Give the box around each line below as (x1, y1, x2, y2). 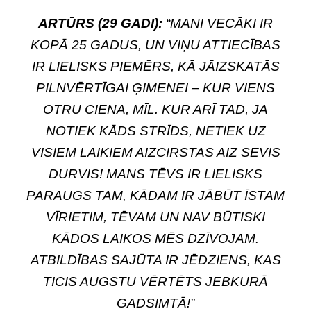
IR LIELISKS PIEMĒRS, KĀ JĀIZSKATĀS (31, 59, 280, 74)
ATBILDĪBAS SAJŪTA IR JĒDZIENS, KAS (30, 253, 281, 267)
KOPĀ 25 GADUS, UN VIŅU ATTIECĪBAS (31, 37, 280, 52)
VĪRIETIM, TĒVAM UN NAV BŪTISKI (46, 210, 265, 224)
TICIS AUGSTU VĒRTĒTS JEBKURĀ (43, 274, 268, 289)
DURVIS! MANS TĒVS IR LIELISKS (49, 167, 262, 181)
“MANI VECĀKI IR (162, 16, 273, 31)
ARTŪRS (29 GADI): (38, 16, 162, 31)
